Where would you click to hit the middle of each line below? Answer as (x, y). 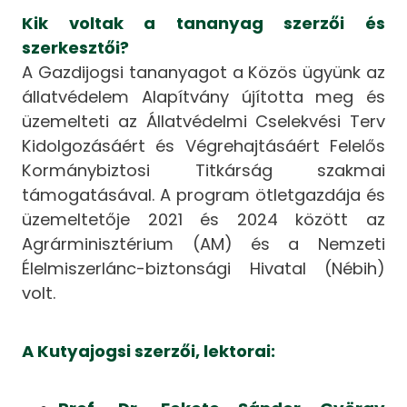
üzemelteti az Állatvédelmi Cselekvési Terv (203, 122)
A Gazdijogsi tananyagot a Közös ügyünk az (203, 73)
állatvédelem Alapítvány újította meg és (203, 97)
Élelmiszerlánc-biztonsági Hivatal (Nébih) (203, 269)
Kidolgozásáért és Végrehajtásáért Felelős (203, 146)
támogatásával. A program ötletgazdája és (203, 195)
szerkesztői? (76, 48)
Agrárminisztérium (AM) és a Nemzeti (203, 244)
